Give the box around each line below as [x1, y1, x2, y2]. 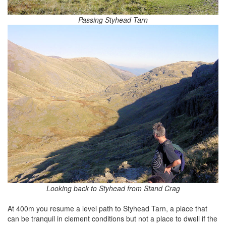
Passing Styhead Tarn [78, 15, 148, 25]
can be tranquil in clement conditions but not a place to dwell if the [8, 213, 217, 223]
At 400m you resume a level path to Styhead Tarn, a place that [8, 203, 207, 213]
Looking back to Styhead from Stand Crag [46, 183, 180, 193]
